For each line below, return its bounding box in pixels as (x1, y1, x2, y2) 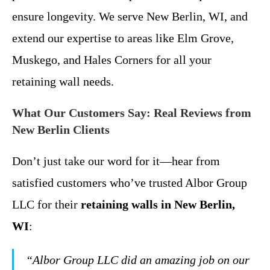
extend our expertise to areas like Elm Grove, (12, 31, 234, 45)
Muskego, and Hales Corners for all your (12, 53, 212, 66)
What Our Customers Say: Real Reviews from (12, 106, 251, 119)
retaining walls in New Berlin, (81, 198, 235, 211)
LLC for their (12, 198, 81, 211)
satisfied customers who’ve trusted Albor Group (12, 176, 247, 189)
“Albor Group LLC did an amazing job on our (26, 253, 250, 266)
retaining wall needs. (12, 75, 114, 88)
